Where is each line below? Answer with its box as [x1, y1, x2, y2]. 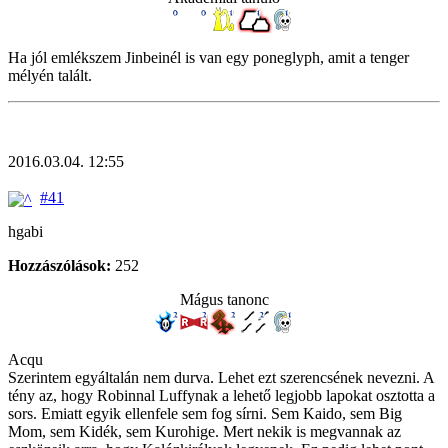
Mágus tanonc [179, 290, 269, 308]
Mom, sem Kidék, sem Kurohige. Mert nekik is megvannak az [8, 422, 401, 440]
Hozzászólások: [8, 256, 111, 274]
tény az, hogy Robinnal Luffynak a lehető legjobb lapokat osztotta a [8, 386, 435, 404]
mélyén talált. [8, 67, 92, 85]
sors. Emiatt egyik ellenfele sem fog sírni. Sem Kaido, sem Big [8, 404, 402, 422]
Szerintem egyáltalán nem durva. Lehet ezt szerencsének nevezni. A [8, 368, 434, 386]
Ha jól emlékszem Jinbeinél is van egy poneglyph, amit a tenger [8, 49, 409, 67]
